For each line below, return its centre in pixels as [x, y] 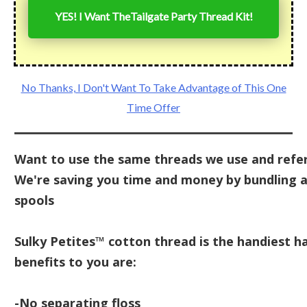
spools [34, 200]
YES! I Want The [92, 16]
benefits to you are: [75, 262]
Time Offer [153, 108]
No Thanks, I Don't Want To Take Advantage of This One [153, 88]
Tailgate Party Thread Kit [189, 16]
